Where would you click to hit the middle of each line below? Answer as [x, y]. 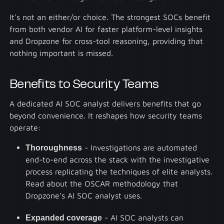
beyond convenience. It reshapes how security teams [106, 115]
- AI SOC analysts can [143, 217]
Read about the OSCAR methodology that [102, 183]
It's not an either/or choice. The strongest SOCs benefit [110, 17]
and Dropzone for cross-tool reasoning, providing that [106, 41]
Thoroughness [54, 147]
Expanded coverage [64, 217]
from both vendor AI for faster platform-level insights [106, 29]
